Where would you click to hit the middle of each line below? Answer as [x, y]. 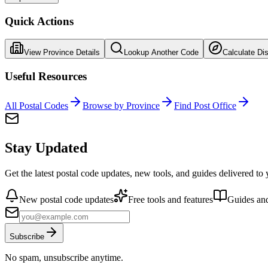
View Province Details [62, 53]
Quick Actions [39, 21]
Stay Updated [46, 147]
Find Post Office [205, 105]
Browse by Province [121, 105]
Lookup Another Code [161, 53]
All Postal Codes [36, 105]
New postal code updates [66, 199]
